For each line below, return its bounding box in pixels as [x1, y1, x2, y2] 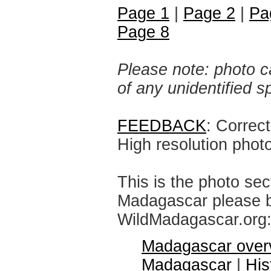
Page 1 [117, 4, 169, 22]
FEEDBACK [117, 117, 206, 135]
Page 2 [183, 4, 235, 22]
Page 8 [117, 23, 169, 41]
